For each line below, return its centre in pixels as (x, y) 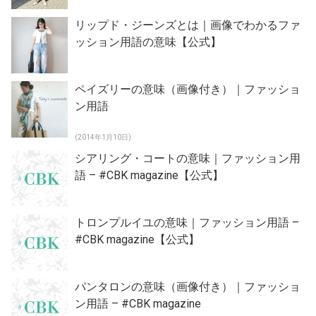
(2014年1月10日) (103, 137)
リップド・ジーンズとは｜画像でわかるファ (188, 25)
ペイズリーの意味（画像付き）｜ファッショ (188, 89)
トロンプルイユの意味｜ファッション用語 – (187, 222)
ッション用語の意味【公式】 (148, 42)
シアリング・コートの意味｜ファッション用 (188, 158)
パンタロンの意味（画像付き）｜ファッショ (188, 286)
